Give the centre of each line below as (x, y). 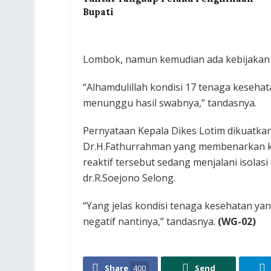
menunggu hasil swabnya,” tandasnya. (170, 103)
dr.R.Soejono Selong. (129, 178)
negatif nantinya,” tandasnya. (150, 222)
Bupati (98, 12)
